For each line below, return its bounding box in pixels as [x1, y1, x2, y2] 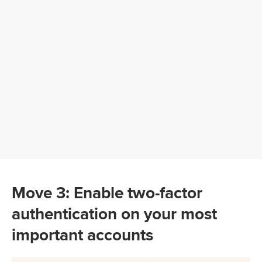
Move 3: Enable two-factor [12, 181, 202, 205]
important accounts [12, 223, 153, 247]
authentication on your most [12, 202, 217, 226]
